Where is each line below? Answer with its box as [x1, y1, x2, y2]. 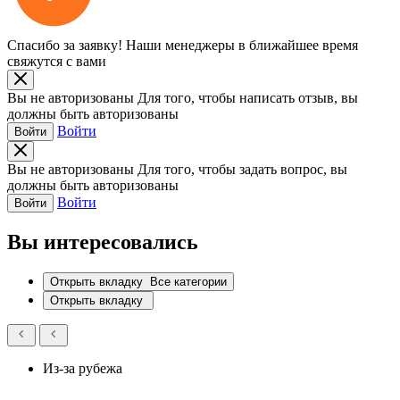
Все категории [150, 274, 227, 288]
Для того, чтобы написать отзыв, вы [137, 89, 358, 105]
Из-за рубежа [43, 360, 122, 376]
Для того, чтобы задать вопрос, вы [137, 161, 347, 177]
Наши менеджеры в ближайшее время [126, 37, 358, 53]
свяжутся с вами [7, 53, 106, 69]
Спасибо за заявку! [7, 37, 122, 53]
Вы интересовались [7, 229, 198, 254]
